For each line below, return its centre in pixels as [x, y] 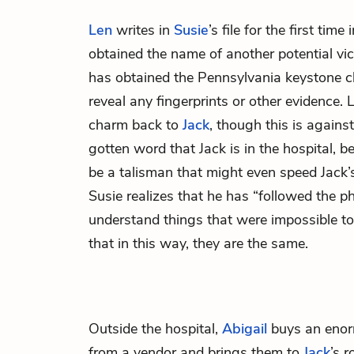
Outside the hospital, [155, 329]
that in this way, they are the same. [198, 243]
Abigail [245, 329]
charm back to [136, 125]
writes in [143, 30]
